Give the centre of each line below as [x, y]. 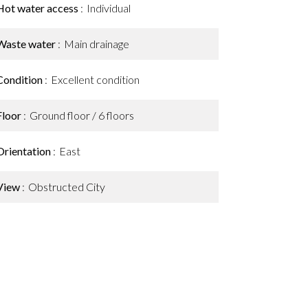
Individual [109, 8]
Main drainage [97, 44]
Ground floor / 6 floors [82, 115]
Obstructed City [67, 187]
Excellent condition [95, 79]
